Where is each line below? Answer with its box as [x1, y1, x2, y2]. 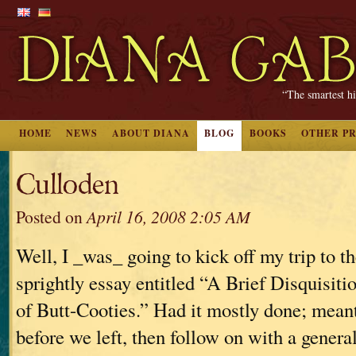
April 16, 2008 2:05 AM [87, 205, 250, 228]
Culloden [16, 167, 118, 203]
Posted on [16, 205, 87, 228]
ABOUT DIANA [112, 126, 190, 140]
